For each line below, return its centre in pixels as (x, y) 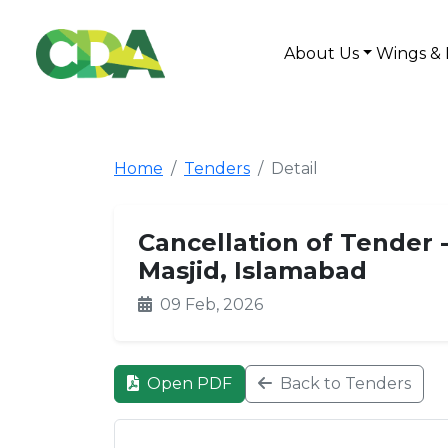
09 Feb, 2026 (209, 304)
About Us (321, 53)
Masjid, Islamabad (252, 270)
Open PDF (187, 383)
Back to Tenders (343, 383)
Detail (294, 168)
